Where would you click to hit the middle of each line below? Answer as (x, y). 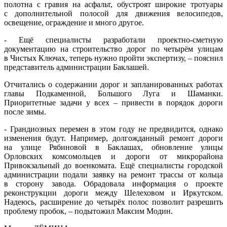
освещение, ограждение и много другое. (74, 22)
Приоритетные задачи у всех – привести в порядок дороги (113, 102)
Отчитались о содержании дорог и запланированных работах (113, 84)
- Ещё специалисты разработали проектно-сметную (113, 40)
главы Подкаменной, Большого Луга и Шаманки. (113, 93)
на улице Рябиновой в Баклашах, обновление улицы (113, 147)
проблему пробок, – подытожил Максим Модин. (88, 211)
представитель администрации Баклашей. (77, 67)
